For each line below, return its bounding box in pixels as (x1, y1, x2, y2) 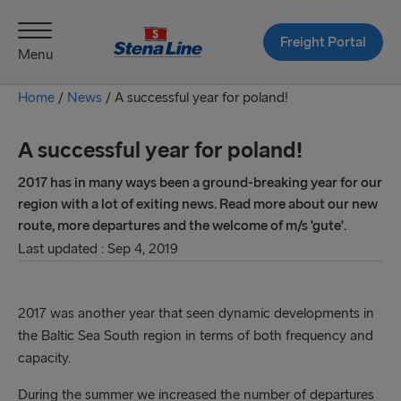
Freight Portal (279, 32, 366, 50)
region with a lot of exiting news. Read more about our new (18, 195, 378, 212)
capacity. (18, 349, 71, 366)
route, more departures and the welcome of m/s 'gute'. (18, 217, 346, 234)
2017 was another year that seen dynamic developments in (18, 304, 374, 321)
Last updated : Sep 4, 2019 (18, 240, 178, 257)
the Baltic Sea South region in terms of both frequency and (18, 327, 373, 344)
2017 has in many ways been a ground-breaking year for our (18, 174, 382, 191)
